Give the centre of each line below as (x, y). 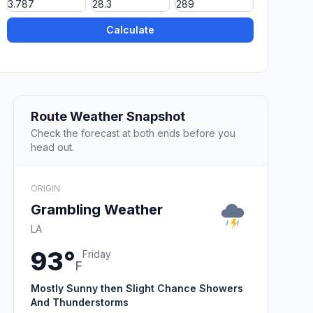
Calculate (131, 30)
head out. (52, 147)
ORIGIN (45, 188)
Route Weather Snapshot (108, 116)
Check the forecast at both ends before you (133, 133)
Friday (97, 254)
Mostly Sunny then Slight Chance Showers (137, 288)
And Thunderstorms (80, 302)
